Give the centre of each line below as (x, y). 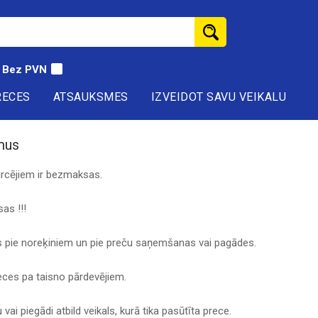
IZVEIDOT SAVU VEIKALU (218, 97)
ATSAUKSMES (91, 97)
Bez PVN (24, 70)
